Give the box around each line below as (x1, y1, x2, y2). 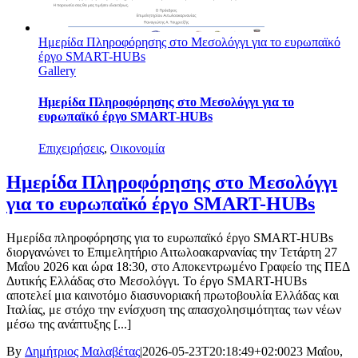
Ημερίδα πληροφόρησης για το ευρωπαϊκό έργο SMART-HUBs (6, 230, 333, 245)
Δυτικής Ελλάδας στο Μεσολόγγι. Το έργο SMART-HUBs (6, 273, 307, 288)
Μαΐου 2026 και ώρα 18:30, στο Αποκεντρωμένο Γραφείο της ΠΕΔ (6, 259, 349, 273)
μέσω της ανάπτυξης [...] (6, 316, 131, 331)
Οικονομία (110, 141, 165, 155)
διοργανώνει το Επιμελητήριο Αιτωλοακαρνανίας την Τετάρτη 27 (6, 245, 337, 259)
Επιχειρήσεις (38, 141, 104, 155)
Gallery (38, 64, 76, 78)
